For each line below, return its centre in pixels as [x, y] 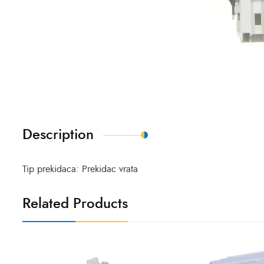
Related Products [75, 204]
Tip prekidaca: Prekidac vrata [80, 169]
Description [58, 135]
